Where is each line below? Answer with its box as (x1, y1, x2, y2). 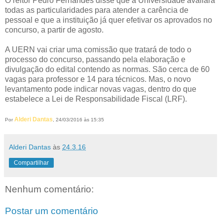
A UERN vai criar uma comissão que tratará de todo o (5, 45, 191, 54)
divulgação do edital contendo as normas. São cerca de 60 (5, 65, 210, 74)
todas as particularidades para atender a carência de (5, 6, 188, 15)
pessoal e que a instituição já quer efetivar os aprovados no (5, 16, 212, 25)
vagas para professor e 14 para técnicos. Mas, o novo (5, 75, 191, 84)
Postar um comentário (5, 205, 98, 216)
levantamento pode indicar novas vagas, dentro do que (5, 85, 196, 94)
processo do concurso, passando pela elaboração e (5, 55, 185, 64)
